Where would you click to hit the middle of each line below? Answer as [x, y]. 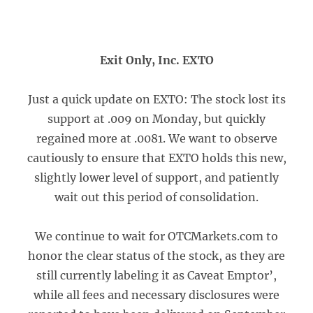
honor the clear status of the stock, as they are [156, 256]
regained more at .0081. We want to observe [156, 138]
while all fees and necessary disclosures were [156, 295]
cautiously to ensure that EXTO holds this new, [156, 158]
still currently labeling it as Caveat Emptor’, [156, 275]
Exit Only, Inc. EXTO [156, 60]
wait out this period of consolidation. [156, 197]
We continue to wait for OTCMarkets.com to [156, 236]
